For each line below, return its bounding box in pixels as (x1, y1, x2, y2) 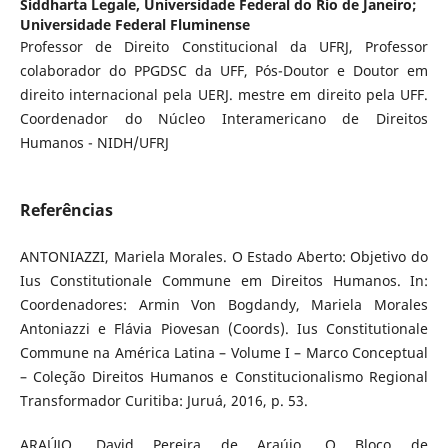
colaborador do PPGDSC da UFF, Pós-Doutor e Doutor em (19, 60, 429, 80)
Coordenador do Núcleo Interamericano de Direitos (19, 108, 429, 128)
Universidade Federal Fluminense (19, 14, 250, 34)
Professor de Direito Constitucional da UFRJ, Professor (19, 36, 429, 56)
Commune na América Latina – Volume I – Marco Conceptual (19, 342, 429, 362)
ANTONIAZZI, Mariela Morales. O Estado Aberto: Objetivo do (19, 246, 429, 266)
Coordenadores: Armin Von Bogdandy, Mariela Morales (19, 294, 429, 314)
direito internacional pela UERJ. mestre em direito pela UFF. (19, 84, 429, 104)
